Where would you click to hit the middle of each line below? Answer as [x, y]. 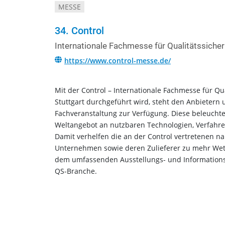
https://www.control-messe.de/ [118, 61]
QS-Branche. [76, 171]
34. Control [79, 31]
